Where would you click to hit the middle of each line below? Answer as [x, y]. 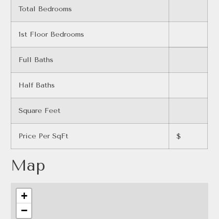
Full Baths [36, 60]
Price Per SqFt [44, 136]
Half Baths [37, 86]
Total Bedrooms [45, 9]
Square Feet [40, 111]
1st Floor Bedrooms [52, 35]
